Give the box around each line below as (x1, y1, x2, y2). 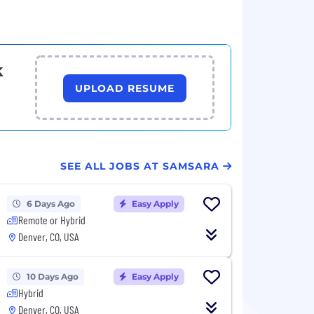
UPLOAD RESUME (75, 81, 175, 95)
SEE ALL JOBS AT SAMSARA (60, 159, 219, 172)
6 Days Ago (26, 198, 75, 209)
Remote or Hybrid (18, 212, 86, 226)
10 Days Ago (26, 271, 78, 282)
